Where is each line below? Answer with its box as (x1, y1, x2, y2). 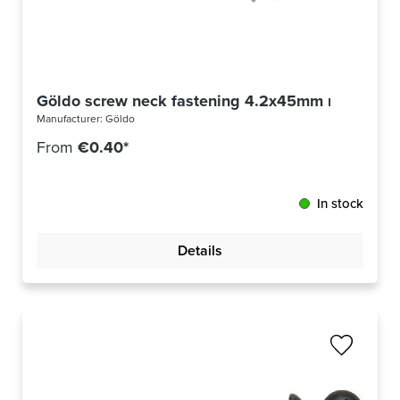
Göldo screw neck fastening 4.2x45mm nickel (37, 89, 371, 113)
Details (178, 240, 222, 262)
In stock (317, 194, 363, 214)
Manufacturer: (37, 111, 105, 128)
